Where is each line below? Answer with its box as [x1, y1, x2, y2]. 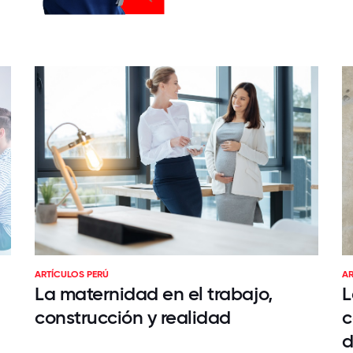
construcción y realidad [35, 306, 231, 329]
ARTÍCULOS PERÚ [35, 269, 109, 280]
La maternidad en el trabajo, [35, 282, 273, 305]
